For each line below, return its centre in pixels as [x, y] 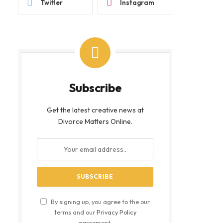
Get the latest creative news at [95, 110]
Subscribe [95, 88]
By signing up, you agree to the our [100, 202]
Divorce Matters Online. [95, 121]
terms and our [75, 212]
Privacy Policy [116, 212]
